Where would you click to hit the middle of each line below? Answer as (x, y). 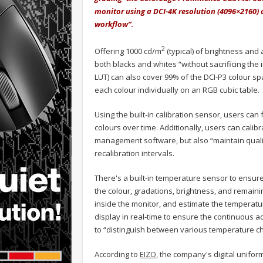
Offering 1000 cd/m (128, 51)
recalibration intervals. (134, 154)
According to (117, 254)
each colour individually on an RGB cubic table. (177, 90)
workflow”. (114, 24)
